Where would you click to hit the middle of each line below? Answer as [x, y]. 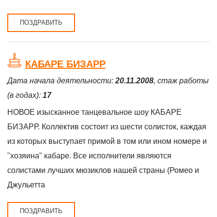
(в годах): [25, 95]
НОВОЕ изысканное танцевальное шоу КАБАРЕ [94, 112]
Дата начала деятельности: [61, 81]
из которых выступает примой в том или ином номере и [107, 141]
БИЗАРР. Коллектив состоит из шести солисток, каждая [107, 127]
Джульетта [26, 185]
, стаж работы [181, 81]
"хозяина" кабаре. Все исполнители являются [89, 156]
